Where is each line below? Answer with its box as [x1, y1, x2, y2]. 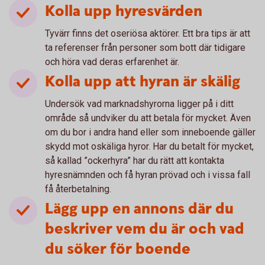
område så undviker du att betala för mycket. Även [45, 112, 251, 124]
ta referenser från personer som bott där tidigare [45, 42, 245, 53]
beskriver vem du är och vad [45, 219, 244, 240]
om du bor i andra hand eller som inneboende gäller [45, 127, 256, 138]
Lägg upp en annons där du [45, 199, 234, 219]
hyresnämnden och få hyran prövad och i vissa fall [45, 169, 250, 180]
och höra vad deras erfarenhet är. [45, 56, 179, 67]
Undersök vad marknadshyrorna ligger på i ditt [45, 98, 234, 109]
